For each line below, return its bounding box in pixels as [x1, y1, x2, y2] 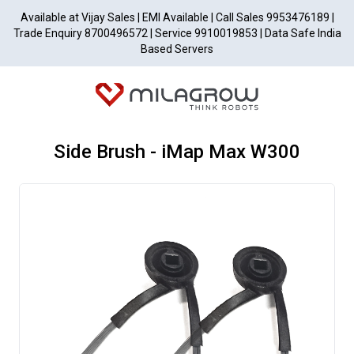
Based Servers [141, 43, 213, 55]
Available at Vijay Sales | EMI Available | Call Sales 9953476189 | [20, 11, 334, 24]
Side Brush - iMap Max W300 [54, 140, 300, 163]
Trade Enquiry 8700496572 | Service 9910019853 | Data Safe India [13, 27, 341, 40]
